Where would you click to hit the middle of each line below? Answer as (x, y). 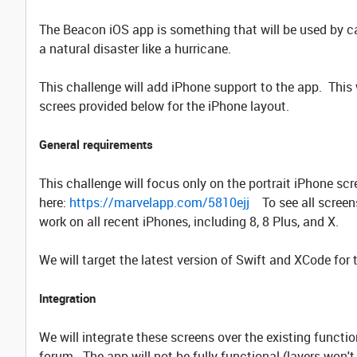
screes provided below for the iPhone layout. (164, 106)
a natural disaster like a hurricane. (138, 49)
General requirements (96, 144)
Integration (67, 298)
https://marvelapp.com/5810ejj (159, 202)
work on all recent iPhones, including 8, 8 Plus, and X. (189, 222)
